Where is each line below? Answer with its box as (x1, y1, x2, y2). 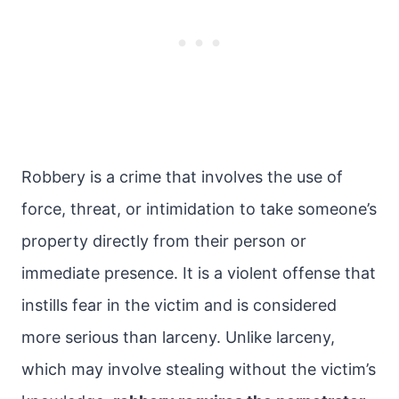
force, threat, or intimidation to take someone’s (21, 199, 377, 218)
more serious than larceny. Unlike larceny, (21, 328, 335, 346)
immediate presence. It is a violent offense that (21, 264, 376, 282)
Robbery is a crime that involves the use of (21, 167, 343, 186)
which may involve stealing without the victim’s (21, 360, 376, 379)
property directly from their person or (21, 232, 306, 250)
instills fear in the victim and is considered (21, 296, 337, 314)
